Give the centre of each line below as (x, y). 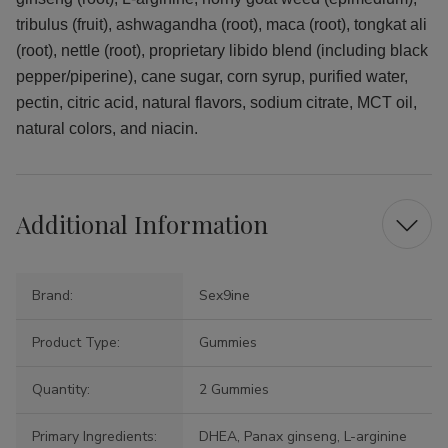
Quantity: (61, 390)
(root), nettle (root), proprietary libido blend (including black (222, 51)
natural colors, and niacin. (107, 129)
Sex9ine (224, 296)
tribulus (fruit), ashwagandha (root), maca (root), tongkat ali (221, 25)
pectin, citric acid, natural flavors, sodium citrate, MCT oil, (216, 103)
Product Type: (76, 343)
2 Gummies (233, 390)
